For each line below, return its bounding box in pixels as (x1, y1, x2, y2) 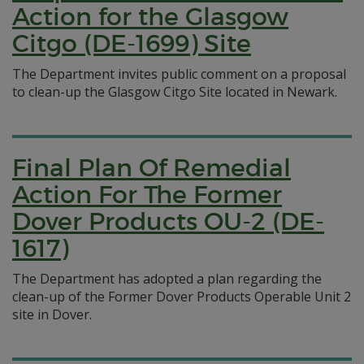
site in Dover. (12, 305, 92, 323)
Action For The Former (12, 180, 282, 210)
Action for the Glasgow (12, 2, 288, 32)
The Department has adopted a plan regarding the (12, 270, 322, 288)
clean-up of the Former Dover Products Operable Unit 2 (12, 288, 351, 305)
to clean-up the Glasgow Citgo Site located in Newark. (12, 83, 337, 101)
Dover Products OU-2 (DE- (12, 206, 324, 236)
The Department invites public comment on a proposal (12, 65, 346, 83)
